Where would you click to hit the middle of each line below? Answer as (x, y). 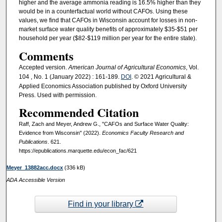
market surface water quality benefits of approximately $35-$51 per (108, 29)
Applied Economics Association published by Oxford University (103, 86)
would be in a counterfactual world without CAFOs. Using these (103, 12)
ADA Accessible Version (36, 180)
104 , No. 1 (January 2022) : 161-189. (70, 77)
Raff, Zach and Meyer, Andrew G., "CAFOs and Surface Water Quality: (104, 124)
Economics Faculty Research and (143, 133)
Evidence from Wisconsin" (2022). (60, 133)
